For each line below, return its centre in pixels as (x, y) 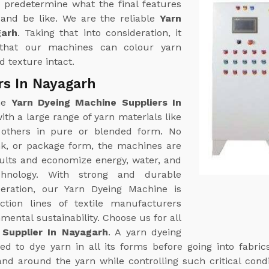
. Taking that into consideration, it (99, 32)
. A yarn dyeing (145, 232)
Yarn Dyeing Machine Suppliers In (96, 102)
